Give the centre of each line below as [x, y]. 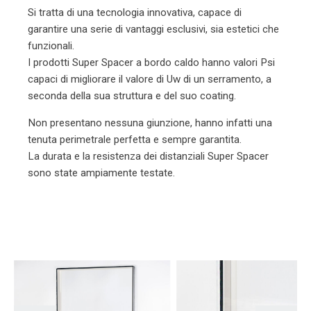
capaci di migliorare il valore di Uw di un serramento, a [150, 79]
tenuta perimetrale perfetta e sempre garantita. [135, 140]
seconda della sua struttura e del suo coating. [132, 96]
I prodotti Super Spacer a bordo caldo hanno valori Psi [151, 63]
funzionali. [51, 46]
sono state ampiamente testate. [101, 173]
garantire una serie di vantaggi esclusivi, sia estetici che [153, 30]
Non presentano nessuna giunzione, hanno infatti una [150, 123]
